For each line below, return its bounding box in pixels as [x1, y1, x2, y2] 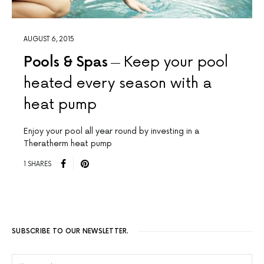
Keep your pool [124, 54, 229, 71]
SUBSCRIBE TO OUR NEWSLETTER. [12, 227, 129, 236]
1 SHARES [24, 160, 51, 168]
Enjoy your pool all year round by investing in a [24, 126, 199, 137]
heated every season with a [24, 75, 212, 93]
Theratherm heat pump [24, 138, 112, 149]
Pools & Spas [24, 54, 108, 71]
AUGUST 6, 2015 [24, 35, 74, 44]
